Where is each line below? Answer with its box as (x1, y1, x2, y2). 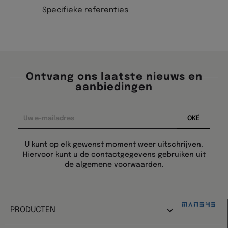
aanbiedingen (75, 82, 153, 93)
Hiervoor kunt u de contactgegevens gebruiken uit (22, 151, 206, 158)
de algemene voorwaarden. (64, 161, 164, 168)
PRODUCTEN (10, 206, 55, 214)
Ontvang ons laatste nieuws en (25, 72, 203, 82)
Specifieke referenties (42, 6, 128, 14)
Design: (182, 190, 206, 197)
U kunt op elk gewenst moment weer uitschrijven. (25, 141, 203, 148)
